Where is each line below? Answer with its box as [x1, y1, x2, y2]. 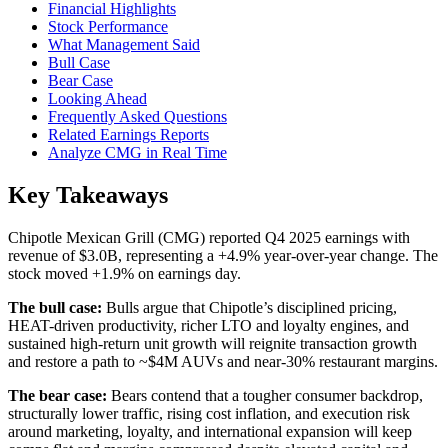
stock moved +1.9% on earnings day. [8, 265, 241, 283]
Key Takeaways [8, 182, 168, 209]
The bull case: [8, 299, 102, 317]
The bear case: [8, 387, 107, 405]
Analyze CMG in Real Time [48, 144, 227, 162]
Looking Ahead [48, 90, 147, 108]
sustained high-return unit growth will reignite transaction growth [8, 335, 417, 353]
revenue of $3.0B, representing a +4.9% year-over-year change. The [8, 247, 438, 265]
